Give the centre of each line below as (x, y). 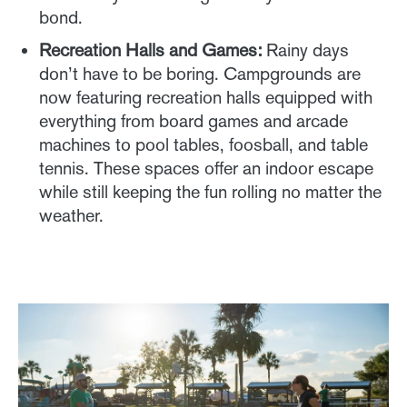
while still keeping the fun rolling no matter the (210, 191)
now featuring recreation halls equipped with (206, 97)
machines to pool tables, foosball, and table (203, 144)
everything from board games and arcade (194, 120)
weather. (71, 215)
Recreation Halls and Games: (150, 50)
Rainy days (305, 50)
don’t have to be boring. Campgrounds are (200, 73)
